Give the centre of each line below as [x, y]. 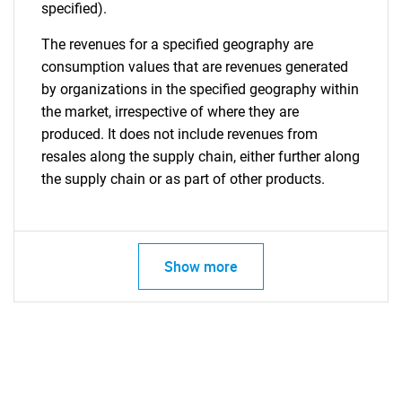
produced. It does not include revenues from [179, 134]
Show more [201, 267]
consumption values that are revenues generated [195, 67]
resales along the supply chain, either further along [201, 157]
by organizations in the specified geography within [200, 89]
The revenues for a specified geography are [177, 44]
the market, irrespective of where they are [170, 112]
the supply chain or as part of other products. [183, 179]
